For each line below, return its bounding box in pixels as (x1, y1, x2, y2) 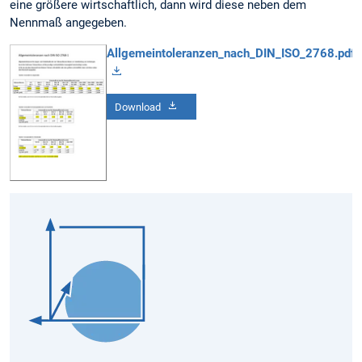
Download (114, 101, 161, 114)
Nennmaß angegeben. (10, 15, 127, 31)
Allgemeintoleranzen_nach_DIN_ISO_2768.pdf (107, 45, 355, 61)
